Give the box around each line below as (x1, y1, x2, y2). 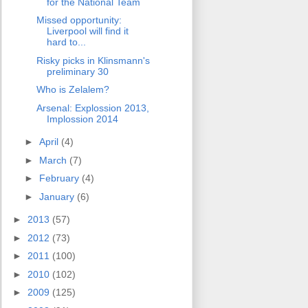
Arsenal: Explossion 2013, (36, 102, 149, 113)
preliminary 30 (46, 65, 109, 77)
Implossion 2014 (46, 113, 118, 124)
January (38, 190, 77, 202)
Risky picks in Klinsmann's (36, 54, 150, 66)
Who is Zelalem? (36, 84, 109, 96)
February (38, 173, 82, 184)
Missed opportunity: (36, 14, 122, 26)
